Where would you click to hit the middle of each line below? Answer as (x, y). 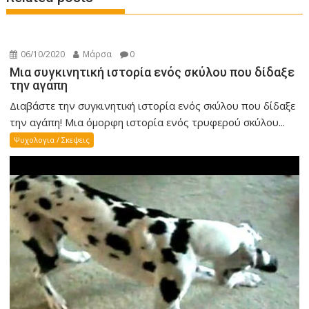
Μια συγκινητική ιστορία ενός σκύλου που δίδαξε (152, 72)
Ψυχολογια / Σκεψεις (52, 140)
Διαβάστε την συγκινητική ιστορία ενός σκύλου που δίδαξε (153, 106)
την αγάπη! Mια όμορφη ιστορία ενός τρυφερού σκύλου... (148, 122)
